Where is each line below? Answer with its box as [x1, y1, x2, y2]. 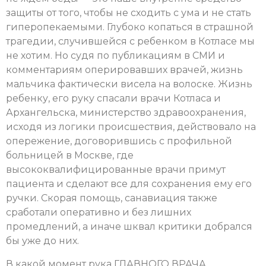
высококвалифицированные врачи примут [6, 164, 226, 176]
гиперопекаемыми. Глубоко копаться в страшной [6, 21, 254, 33]
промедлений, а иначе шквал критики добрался [6, 221, 252, 233]
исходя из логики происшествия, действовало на [6, 121, 256, 133]
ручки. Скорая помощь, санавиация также [6, 192, 217, 204]
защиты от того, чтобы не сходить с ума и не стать [6, 7, 251, 19]
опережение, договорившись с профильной [6, 135, 232, 147]
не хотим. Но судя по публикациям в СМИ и [6, 50, 225, 62]
